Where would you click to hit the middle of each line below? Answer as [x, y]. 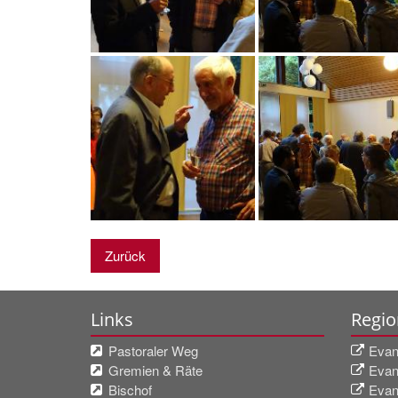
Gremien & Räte [155, 370]
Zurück [125, 255]
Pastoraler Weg [153, 350]
